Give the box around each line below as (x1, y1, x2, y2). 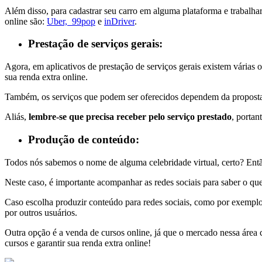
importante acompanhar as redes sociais (56, 177, 201, 187)
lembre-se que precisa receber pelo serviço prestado (29, 112, 232, 122)
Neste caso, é (5, 177, 56, 187)
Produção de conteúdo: (28, 133, 139, 146)
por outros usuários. (5, 207, 77, 218)
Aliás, (5, 112, 29, 122)
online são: (5, 16, 47, 26)
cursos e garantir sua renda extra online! (5, 237, 151, 248)
